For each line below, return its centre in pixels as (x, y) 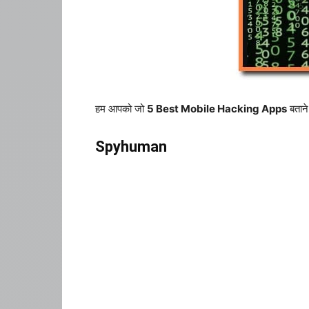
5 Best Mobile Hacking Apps (217, 109)
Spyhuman (131, 147)
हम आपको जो (121, 109)
